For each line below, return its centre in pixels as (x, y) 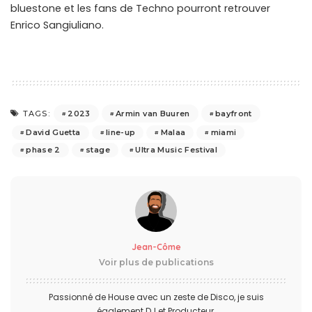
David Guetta (53, 133)
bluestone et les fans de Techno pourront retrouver (140, 9)
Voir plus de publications (156, 263)
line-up (120, 133)
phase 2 (43, 150)
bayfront (233, 113)
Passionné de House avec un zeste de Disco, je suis (156, 297)
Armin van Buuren (153, 113)
